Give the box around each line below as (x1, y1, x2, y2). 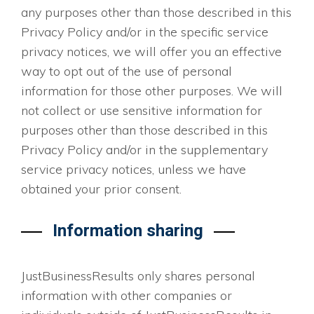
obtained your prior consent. (21, 181, 182, 198)
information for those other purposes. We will (21, 83, 282, 100)
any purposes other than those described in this (21, 4, 292, 21)
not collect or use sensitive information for (21, 102, 262, 119)
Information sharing (53, 219, 203, 244)
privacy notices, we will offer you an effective (21, 43, 282, 60)
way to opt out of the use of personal (21, 63, 232, 80)
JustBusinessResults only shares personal (21, 268, 255, 285)
